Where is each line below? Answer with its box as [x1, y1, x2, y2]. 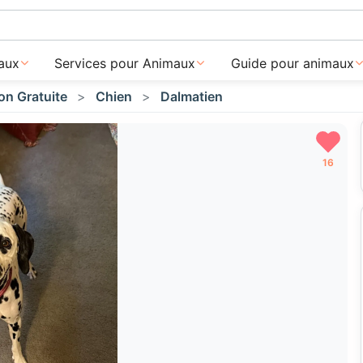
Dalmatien [160, 88, 223, 105]
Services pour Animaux [54, 55, 196, 71]
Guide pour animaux [230, 55, 354, 71]
